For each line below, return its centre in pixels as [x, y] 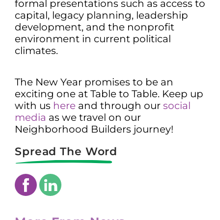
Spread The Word [66, 151]
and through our [119, 106]
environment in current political [93, 39]
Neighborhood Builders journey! [94, 129]
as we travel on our [94, 117]
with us [34, 106]
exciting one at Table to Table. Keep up [109, 94]
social [177, 106]
